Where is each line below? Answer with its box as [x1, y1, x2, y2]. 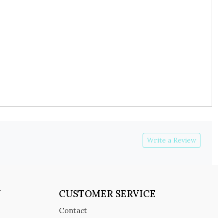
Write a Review [147, 135, 196, 145]
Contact [59, 206, 88, 216]
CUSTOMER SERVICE [59, 187, 156, 200]
